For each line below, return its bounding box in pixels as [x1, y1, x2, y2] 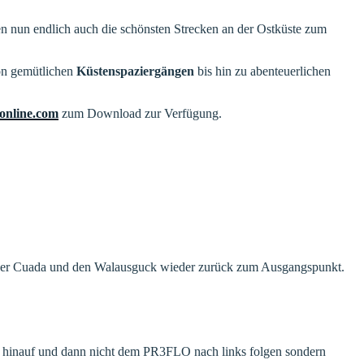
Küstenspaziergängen [76, 64, 194, 79]
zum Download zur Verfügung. [58, 106, 222, 121]
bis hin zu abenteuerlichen [194, 64, 331, 79]
